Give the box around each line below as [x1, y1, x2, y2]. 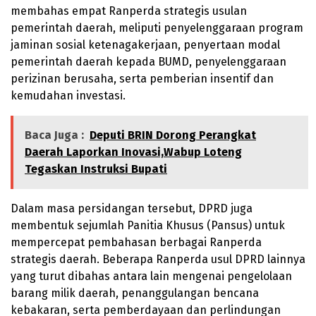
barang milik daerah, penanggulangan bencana [11, 286, 259, 300]
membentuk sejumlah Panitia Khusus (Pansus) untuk [11, 218, 285, 232]
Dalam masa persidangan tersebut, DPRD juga [11, 201, 253, 215]
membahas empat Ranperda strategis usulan [11, 4, 247, 18]
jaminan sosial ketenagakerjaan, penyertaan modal [11, 37, 280, 51]
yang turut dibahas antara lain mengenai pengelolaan [11, 269, 292, 283]
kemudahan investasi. [11, 88, 126, 102]
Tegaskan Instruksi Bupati [25, 162, 167, 176]
